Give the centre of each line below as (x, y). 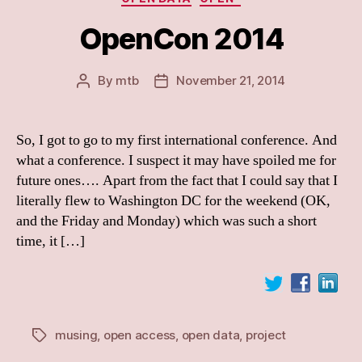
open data (210, 335)
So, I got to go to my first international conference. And (177, 140)
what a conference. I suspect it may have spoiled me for (176, 160)
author (101, 99)
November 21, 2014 (231, 80)
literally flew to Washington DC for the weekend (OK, (173, 200)
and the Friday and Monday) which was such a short (166, 221)
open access (139, 335)
